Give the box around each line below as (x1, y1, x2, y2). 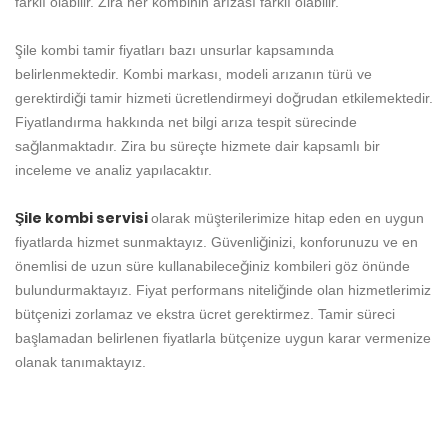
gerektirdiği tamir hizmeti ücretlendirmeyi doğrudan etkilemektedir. (15, 90, 433, 107)
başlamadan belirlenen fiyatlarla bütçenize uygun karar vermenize (15, 330, 431, 347)
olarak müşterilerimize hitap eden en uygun (151, 210, 424, 227)
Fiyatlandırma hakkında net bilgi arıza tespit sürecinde (15, 114, 357, 131)
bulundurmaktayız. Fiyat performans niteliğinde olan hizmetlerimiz (15, 282, 431, 299)
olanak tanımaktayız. (15, 354, 146, 371)
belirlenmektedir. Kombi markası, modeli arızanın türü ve (15, 66, 372, 83)
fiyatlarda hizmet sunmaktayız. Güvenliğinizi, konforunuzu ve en (15, 234, 418, 251)
